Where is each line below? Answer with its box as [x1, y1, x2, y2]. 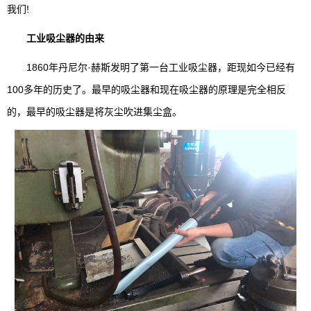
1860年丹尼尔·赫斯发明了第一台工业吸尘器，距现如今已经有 [7, 61, 295, 73]
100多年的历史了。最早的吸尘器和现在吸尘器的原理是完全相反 [7, 83, 286, 95]
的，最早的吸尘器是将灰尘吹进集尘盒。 [7, 106, 182, 117]
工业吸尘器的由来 [26, 32, 104, 44]
